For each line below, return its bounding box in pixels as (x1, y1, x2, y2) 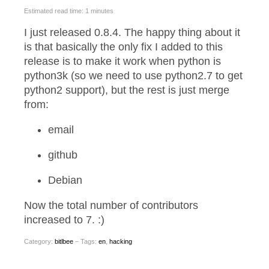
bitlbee (55, 238, 73, 246)
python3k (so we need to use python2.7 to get (24, 70, 243, 82)
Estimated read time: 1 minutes (24, 7, 113, 15)
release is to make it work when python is (24, 55, 221, 68)
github (48, 149, 77, 162)
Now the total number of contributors (24, 199, 198, 212)
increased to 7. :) (24, 214, 104, 226)
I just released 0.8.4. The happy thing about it (24, 26, 240, 39)
